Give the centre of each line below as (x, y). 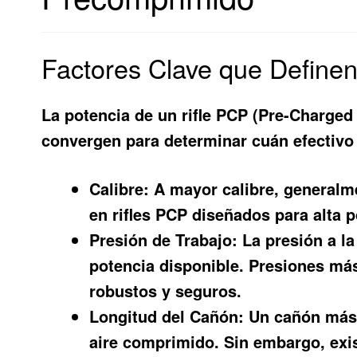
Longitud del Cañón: (167, 316)
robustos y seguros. (166, 290)
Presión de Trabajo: (164, 239)
